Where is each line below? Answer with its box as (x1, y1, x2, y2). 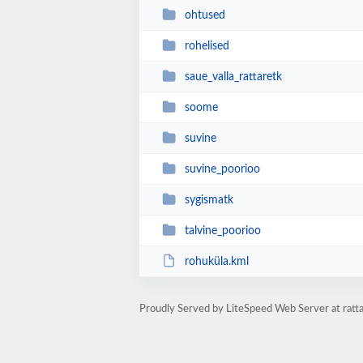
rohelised (184, 40, 229, 52)
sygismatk (184, 194, 233, 206)
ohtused (184, 9, 225, 21)
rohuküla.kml (184, 255, 249, 267)
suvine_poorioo (184, 163, 260, 175)
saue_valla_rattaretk (184, 70, 282, 83)
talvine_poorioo (184, 224, 261, 237)
